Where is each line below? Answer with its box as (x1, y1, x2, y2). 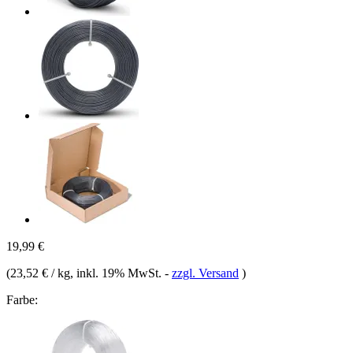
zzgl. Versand (172, 266, 239, 280)
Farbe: (6, 292, 38, 307)
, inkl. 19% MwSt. (70, 266, 165, 280)
